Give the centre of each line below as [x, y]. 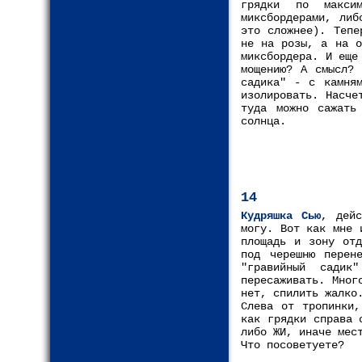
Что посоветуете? [293, 345]
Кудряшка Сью [281, 216]
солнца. [263, 121]
